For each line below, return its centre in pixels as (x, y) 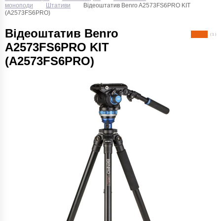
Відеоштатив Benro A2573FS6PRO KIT (137, 5)
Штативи (58, 5)
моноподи (19, 5)
